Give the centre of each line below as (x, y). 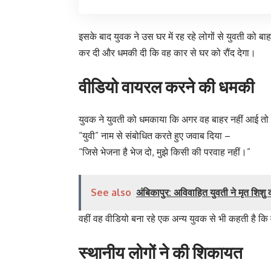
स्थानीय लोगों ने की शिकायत (161, 252)
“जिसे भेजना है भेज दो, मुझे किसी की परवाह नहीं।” (165, 152)
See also (111, 192)
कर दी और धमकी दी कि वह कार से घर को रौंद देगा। (167, 52)
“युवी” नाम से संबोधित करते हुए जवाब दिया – (155, 135)
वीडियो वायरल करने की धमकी (166, 86)
